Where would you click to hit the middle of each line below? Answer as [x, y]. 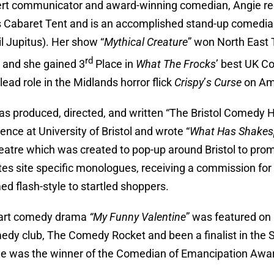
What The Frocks [176, 64]
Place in [115, 64]
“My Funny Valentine [138, 217]
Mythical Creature [146, 42]
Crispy [189, 82]
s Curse [224, 82]
